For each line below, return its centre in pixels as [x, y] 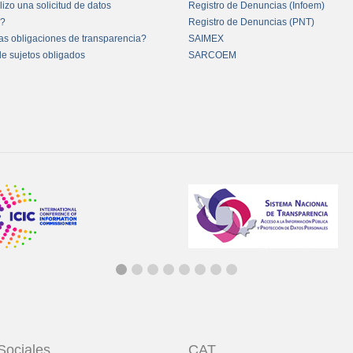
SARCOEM [212, 56]
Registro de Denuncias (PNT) [251, 22]
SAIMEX [206, 39]
